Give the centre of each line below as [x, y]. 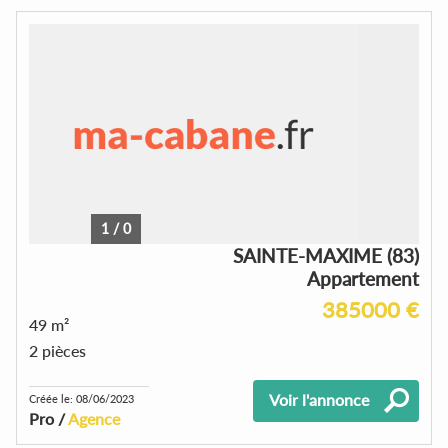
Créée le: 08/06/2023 [81, 398]
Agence [94, 418]
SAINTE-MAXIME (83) [326, 255]
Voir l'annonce [319, 399]
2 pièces [57, 350]
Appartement [363, 278]
